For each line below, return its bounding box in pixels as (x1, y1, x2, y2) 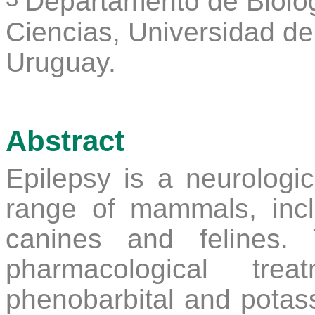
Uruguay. (6, 46, 116, 77)
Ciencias (6, 16, 112, 47)
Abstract (6, 124, 124, 157)
